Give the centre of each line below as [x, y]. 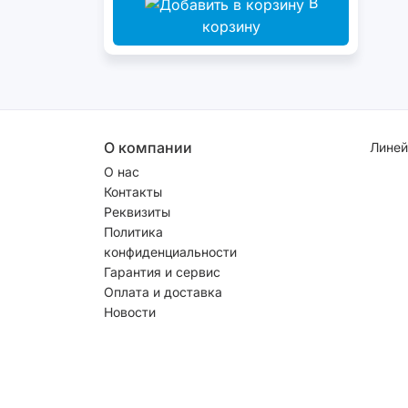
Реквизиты [137, 211]
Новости [130, 311]
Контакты [133, 191]
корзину [231, 26]
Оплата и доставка [163, 291]
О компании [148, 147]
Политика [133, 231]
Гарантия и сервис [162, 271]
